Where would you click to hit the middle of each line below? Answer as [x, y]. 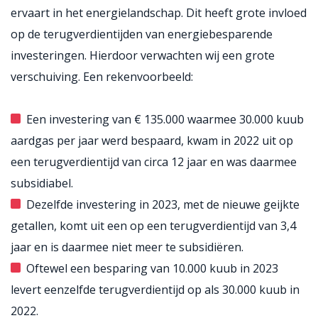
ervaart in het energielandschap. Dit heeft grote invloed [159, 13]
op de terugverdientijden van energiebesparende [142, 34]
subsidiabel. [42, 183]
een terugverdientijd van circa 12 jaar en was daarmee [154, 162]
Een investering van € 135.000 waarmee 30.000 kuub [165, 119]
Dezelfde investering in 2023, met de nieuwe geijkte [163, 204]
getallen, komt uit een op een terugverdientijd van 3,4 [153, 226]
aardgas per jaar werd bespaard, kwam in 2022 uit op [152, 141]
